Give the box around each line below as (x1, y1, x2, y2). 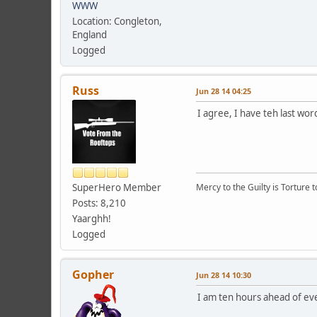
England (72, 28, 107, 41)
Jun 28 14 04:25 (196, 85, 251, 96)
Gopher (72, 266, 114, 282)
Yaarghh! (72, 212, 111, 225)
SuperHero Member (72, 180, 161, 194)
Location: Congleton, (72, 14, 162, 28)
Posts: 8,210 (72, 196, 126, 209)
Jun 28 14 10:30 (196, 269, 251, 280)
